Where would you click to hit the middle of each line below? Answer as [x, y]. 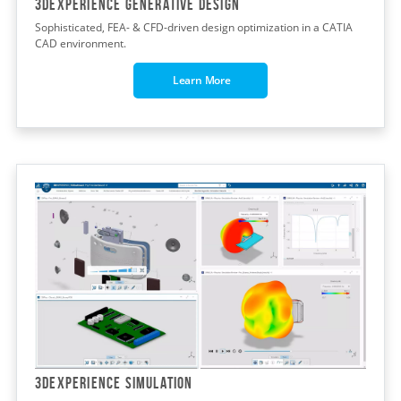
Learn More [200, 80]
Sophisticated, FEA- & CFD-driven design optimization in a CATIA [194, 27]
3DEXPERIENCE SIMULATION [114, 383]
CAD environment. [81, 43]
